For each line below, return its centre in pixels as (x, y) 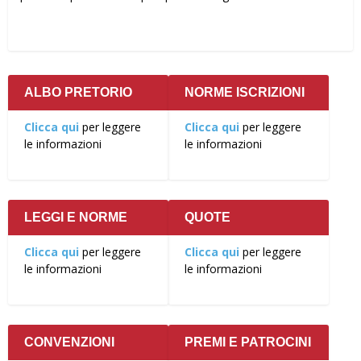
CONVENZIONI (69, 342)
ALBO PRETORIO (78, 92)
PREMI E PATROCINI (248, 342)
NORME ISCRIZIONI (245, 92)
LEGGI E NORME (76, 217)
